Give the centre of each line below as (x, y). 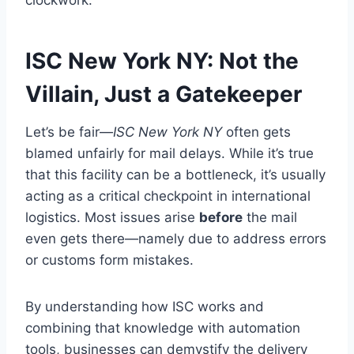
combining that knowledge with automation (163, 328)
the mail (270, 218)
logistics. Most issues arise (112, 218)
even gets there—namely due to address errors (176, 239)
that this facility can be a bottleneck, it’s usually (175, 175)
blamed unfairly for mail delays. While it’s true (169, 154)
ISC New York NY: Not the (162, 61)
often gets (256, 132)
